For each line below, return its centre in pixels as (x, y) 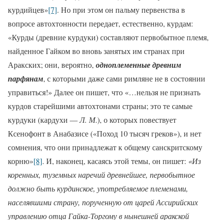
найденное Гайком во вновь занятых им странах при (96, 51)
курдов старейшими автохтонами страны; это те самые (100, 106)
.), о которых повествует (136, 119)
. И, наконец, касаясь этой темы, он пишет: (115, 161)
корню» (21, 161)
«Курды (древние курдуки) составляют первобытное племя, (108, 37)
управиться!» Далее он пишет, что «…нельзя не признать (104, 92)
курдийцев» (28, 9)
